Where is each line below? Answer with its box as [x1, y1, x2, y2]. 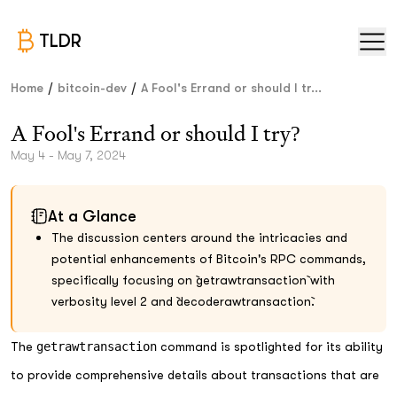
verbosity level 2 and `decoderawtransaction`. [51, 294, 315, 308]
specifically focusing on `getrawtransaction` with [51, 273, 335, 287]
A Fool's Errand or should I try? [11, 120, 300, 147]
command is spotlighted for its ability [157, 339, 383, 354]
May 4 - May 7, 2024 [11, 148, 126, 162]
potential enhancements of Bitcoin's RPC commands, [51, 252, 366, 266]
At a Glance [48, 207, 136, 225]
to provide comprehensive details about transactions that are [11, 368, 379, 382]
